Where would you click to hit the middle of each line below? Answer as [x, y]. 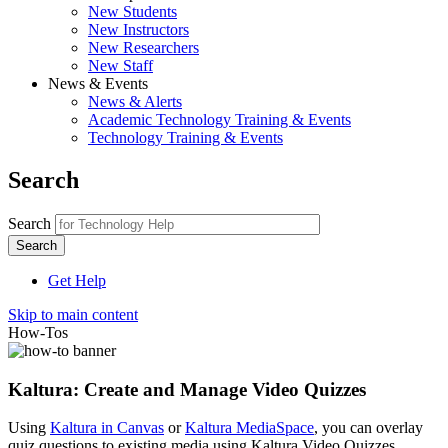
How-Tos [38, 332]
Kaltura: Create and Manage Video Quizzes [187, 389]
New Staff [120, 65]
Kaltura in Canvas [107, 428]
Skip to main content [73, 314]
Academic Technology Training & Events [219, 119]
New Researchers [143, 47]
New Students [132, 11]
